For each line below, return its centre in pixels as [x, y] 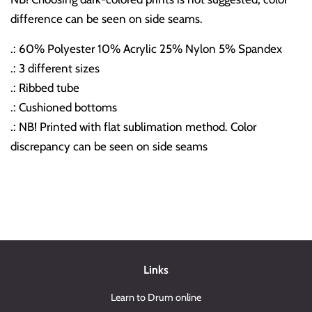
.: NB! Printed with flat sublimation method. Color [133, 126]
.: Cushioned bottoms [64, 107]
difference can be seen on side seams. [107, 18]
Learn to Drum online [156, 297]
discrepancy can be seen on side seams [109, 146]
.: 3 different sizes [55, 68]
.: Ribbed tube [45, 87]
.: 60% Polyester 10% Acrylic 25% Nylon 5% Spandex [146, 48]
